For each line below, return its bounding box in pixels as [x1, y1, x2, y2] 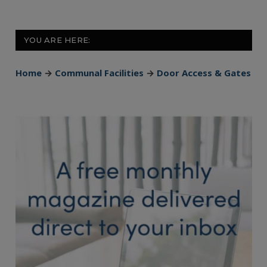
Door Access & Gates [157, 67, 251, 79]
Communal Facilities [55, 67, 144, 79]
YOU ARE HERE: [24, 35, 91, 45]
